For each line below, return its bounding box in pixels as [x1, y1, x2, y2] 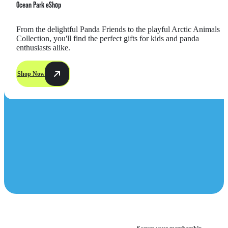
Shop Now [17, 70, 45, 77]
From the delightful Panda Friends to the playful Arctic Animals [16, 25, 220, 34]
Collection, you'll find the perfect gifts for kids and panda [16, 34, 199, 43]
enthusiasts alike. [16, 43, 70, 52]
